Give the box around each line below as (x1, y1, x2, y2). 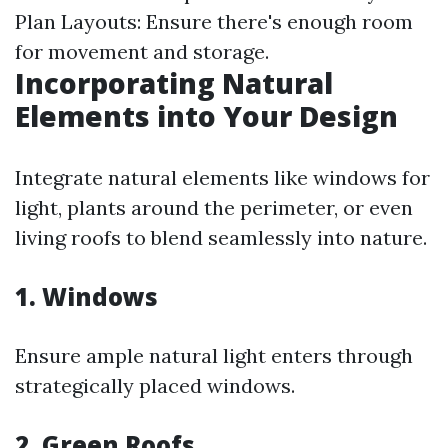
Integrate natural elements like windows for (15, 164, 430, 190)
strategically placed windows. (15, 372, 295, 398)
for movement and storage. (15, 38, 269, 64)
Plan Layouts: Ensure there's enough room (15, 8, 413, 34)
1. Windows (15, 279, 158, 313)
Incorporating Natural (15, 63, 333, 102)
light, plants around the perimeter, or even (15, 194, 413, 220)
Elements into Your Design (15, 96, 398, 135)
